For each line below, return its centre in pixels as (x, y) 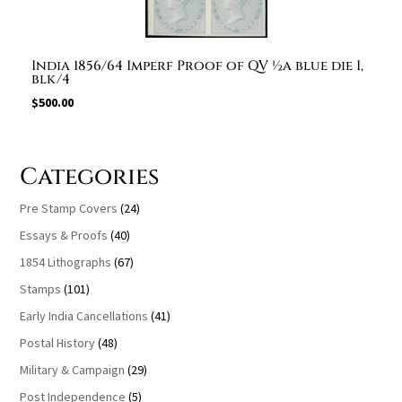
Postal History (58, 343)
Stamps (41, 289)
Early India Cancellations (84, 316)
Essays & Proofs (64, 236)
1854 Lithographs (66, 262)
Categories (90, 178)
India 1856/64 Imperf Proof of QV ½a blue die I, (197, 66)
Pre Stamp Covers (69, 209)
